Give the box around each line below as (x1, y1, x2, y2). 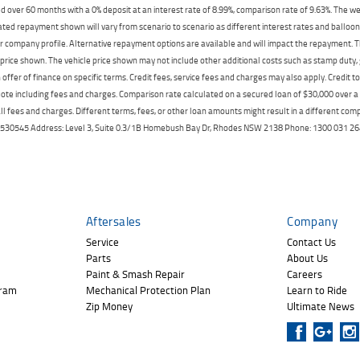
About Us (287, 249, 329, 266)
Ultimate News (287, 297, 355, 314)
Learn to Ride (287, 281, 348, 298)
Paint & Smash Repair (85, 265, 185, 282)
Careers (287, 265, 323, 282)
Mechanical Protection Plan (85, 281, 211, 298)
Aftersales (85, 211, 141, 231)
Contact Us (287, 233, 337, 250)
